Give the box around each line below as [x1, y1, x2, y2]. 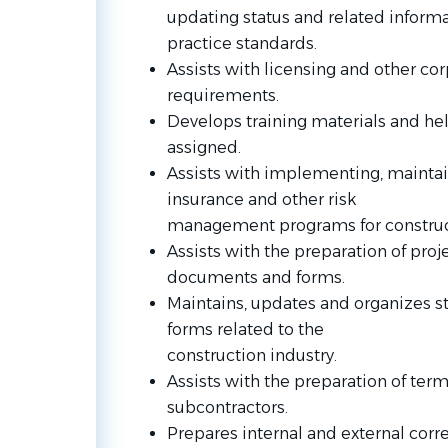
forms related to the [166, 320, 328, 339]
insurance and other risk [166, 190, 360, 209]
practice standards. [166, 34, 321, 53]
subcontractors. [166, 398, 292, 417]
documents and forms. [166, 268, 345, 287]
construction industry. [166, 346, 341, 365]
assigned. [166, 138, 245, 157]
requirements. [166, 86, 283, 105]
